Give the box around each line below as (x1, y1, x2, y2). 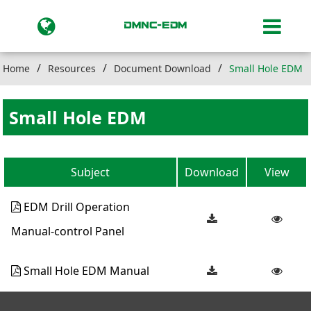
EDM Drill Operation (21, 199, 131, 215)
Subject (71, 164, 110, 180)
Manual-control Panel (11, 223, 125, 239)
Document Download (114, 62, 212, 75)
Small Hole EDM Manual (21, 262, 150, 278)
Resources (48, 62, 96, 75)
